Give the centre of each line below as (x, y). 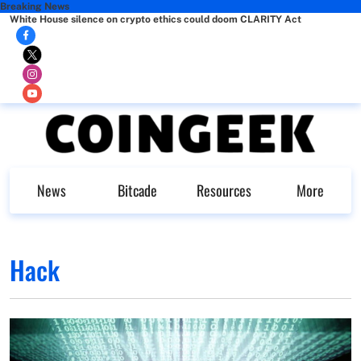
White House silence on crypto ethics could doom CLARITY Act (156, 19)
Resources (224, 190)
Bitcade (137, 190)
